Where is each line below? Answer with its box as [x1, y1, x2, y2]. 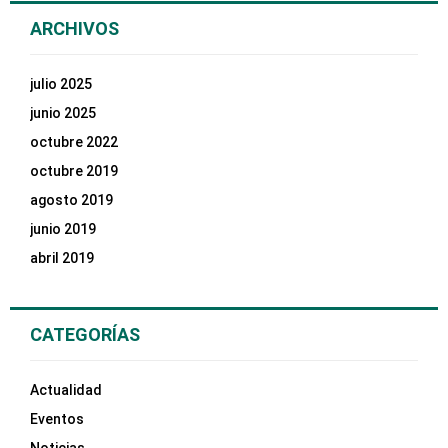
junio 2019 [30, 220, 96, 237]
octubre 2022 [30, 133, 118, 150]
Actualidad [30, 381, 102, 398]
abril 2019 [30, 249, 94, 266]
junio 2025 [30, 104, 96, 121]
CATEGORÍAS [30, 323, 140, 345]
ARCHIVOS [30, 17, 119, 39]
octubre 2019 [30, 162, 118, 179]
